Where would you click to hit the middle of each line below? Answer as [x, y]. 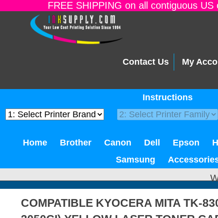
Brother [76, 143]
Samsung [136, 160]
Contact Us [146, 62]
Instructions [168, 97]
